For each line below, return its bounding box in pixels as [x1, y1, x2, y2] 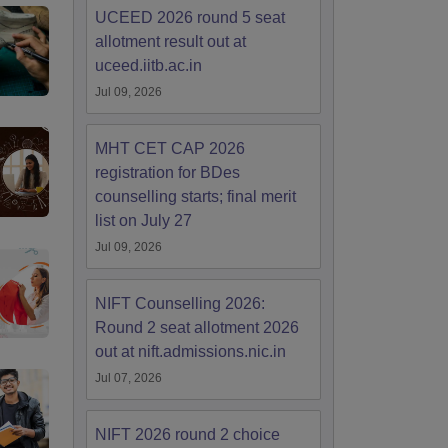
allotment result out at [95, 33, 246, 50]
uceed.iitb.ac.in [95, 57, 202, 74]
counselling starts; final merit [95, 188, 296, 205]
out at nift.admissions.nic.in [95, 343, 286, 360]
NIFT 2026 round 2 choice [95, 426, 280, 443]
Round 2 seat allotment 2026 [95, 319, 299, 336]
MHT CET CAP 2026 [95, 140, 245, 157]
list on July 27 [95, 212, 192, 229]
